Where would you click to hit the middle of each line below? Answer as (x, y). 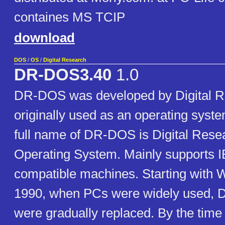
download (44, 38)
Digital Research (65, 60)
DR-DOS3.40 (63, 75)
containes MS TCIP (70, 17)
